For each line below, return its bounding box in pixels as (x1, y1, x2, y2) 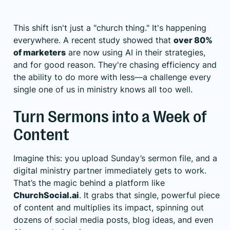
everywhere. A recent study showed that (13, 34, 174, 45)
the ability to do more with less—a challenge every (13, 71, 211, 82)
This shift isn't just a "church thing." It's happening (13, 22, 206, 33)
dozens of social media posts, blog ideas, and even (13, 214, 213, 225)
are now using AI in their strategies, (66, 47, 205, 57)
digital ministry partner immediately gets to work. (13, 165, 206, 176)
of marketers (13, 47, 66, 57)
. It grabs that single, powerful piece (79, 189, 220, 200)
